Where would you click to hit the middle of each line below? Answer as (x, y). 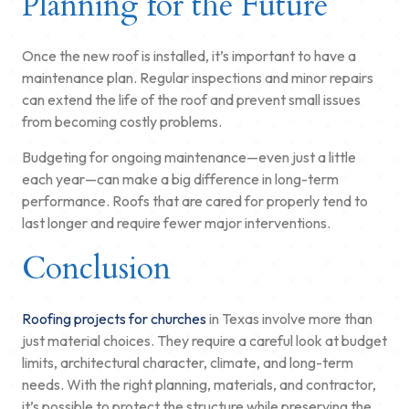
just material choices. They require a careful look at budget (204, 340)
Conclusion (96, 268)
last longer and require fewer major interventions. (176, 222)
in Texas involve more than (289, 318)
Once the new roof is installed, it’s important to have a (189, 55)
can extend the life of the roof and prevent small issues (191, 99)
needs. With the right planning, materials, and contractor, (199, 384)
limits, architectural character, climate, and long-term (188, 362)
